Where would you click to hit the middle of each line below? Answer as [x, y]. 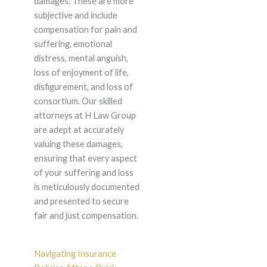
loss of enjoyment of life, [81, 73]
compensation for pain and [85, 30]
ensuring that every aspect [85, 159]
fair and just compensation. [86, 216]
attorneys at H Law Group [85, 116]
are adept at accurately [79, 130]
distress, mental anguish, [81, 58]
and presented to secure [81, 201]
